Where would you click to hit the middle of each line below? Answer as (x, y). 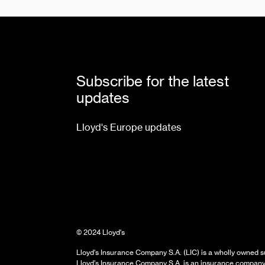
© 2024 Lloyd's (101, 232)
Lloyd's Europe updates (129, 127)
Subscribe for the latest (153, 81)
